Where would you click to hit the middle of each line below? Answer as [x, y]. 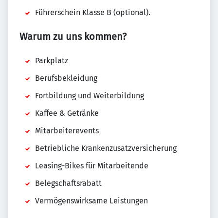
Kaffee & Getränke [67, 113]
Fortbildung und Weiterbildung [90, 96]
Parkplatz [52, 61]
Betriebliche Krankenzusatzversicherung [106, 148]
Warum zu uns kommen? [73, 36]
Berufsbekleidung [66, 78]
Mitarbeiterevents [67, 131]
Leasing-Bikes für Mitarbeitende [92, 166]
